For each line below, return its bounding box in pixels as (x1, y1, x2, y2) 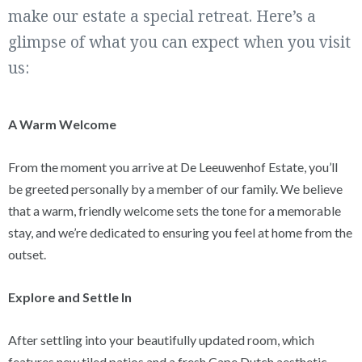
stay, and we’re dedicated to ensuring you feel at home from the (8, 225, 353, 241)
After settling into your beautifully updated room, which (8, 332, 315, 348)
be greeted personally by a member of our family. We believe (8, 181, 343, 197)
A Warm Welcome (8, 116, 117, 132)
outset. (8, 246, 47, 263)
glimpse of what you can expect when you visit (8, 31, 351, 53)
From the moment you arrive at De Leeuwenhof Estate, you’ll (8, 159, 339, 175)
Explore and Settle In (8, 289, 133, 305)
